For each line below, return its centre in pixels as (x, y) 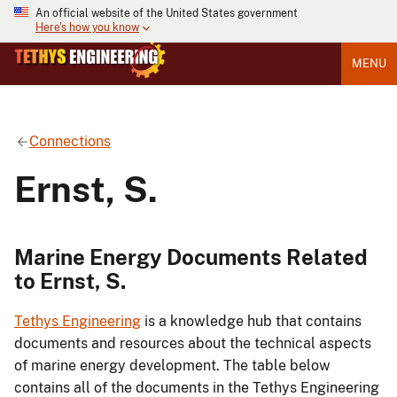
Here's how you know (87, 28)
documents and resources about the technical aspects (193, 344)
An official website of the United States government (167, 13)
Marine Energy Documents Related (191, 257)
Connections (70, 141)
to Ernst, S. (70, 280)
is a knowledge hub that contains (251, 322)
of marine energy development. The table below (172, 366)
